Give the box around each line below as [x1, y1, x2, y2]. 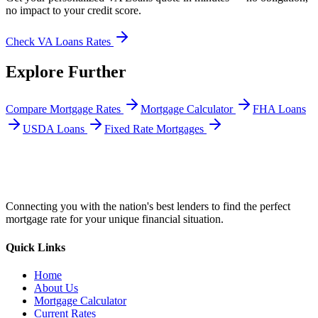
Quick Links [6, 241, 65, 253]
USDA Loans [23, 123, 84, 136]
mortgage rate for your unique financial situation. [6, 213, 224, 226]
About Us [34, 281, 78, 294]
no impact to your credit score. [6, 4, 141, 17]
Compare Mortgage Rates [6, 103, 121, 116]
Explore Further [6, 62, 126, 82]
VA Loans [38, 35, 83, 48]
